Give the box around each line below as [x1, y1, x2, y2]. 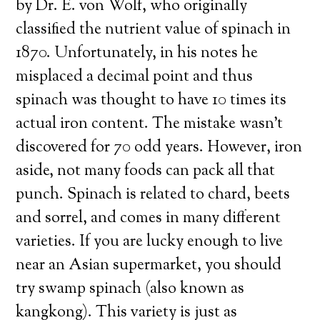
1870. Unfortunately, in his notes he [16, 42, 259, 65]
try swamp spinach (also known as [16, 278, 245, 301]
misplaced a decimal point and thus [16, 66, 254, 89]
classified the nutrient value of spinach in [16, 19, 291, 41]
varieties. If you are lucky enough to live [16, 231, 284, 254]
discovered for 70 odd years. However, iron [16, 136, 303, 159]
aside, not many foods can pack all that [16, 160, 276, 183]
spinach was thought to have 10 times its [16, 89, 287, 112]
